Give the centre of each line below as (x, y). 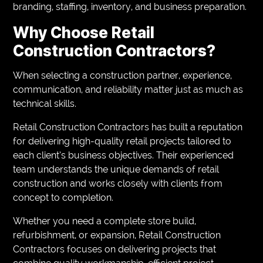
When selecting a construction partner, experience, (123, 75)
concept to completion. (63, 197)
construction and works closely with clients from (118, 183)
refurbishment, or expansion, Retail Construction (117, 235)
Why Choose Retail (84, 32)
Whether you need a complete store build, (105, 221)
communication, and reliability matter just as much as (128, 89)
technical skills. (45, 103)
